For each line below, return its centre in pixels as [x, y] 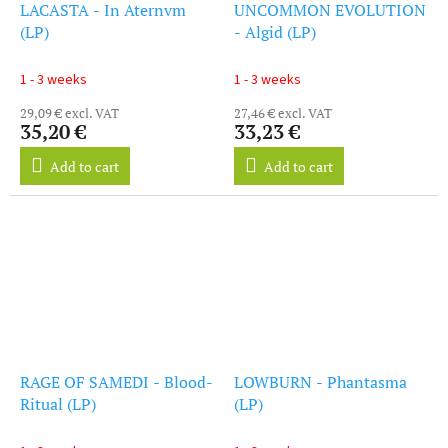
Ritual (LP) [58, 403]
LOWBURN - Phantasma [320, 381]
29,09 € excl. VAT [69, 112]
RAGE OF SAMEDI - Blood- [116, 381]
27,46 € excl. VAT [283, 112]
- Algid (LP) [275, 31]
